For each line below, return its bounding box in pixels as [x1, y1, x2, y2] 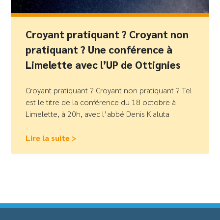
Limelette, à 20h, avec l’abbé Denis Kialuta [26, 108, 170, 119]
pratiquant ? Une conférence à [26, 42, 173, 56]
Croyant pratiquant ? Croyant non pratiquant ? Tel [26, 84, 192, 95]
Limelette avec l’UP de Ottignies [26, 57, 181, 71]
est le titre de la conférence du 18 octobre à [26, 96, 176, 107]
